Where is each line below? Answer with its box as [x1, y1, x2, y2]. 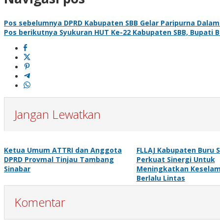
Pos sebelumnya [4, 18, 62, 27]
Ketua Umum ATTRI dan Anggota [4, 145, 122, 155]
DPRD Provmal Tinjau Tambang [4, 154, 114, 164]
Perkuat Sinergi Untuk [136, 154, 215, 164]
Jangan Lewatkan [14, 106, 101, 122]
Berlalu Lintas [136, 173, 185, 183]
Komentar [14, 193, 65, 210]
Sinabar [4, 164, 30, 173]
